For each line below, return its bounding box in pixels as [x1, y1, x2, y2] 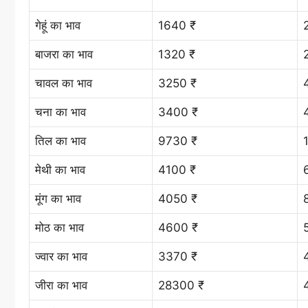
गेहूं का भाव [35, 18, 80, 32]
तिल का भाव [35, 133, 86, 148]
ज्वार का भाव [35, 249, 87, 263]
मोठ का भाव [35, 220, 84, 234]
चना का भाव [35, 104, 86, 119]
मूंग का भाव [35, 191, 81, 206]
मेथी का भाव [35, 162, 85, 177]
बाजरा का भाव [35, 47, 93, 61]
